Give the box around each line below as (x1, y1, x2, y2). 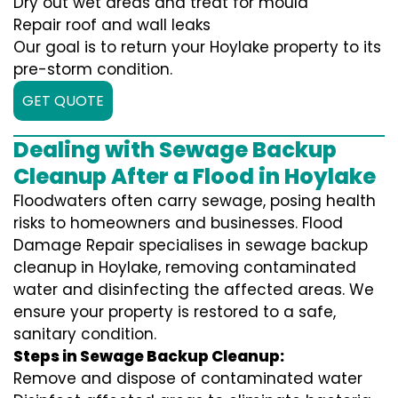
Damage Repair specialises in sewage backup (13, 235, 368, 257)
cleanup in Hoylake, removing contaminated (13, 257, 356, 279)
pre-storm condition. (13, 59, 172, 81)
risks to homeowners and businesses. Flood (13, 212, 343, 235)
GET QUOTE (22, 91, 104, 112)
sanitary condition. (13, 323, 156, 346)
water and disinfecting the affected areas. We (13, 279, 374, 301)
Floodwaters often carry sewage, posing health (13, 190, 376, 212)
